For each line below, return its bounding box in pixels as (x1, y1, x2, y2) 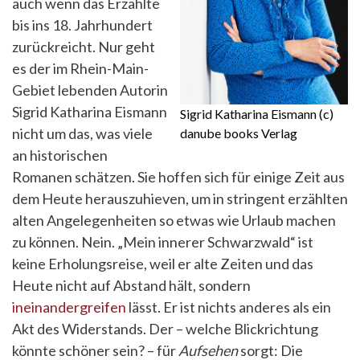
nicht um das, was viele (12, 125, 153, 142)
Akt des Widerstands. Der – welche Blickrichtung (12, 320, 318, 337)
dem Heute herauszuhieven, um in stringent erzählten (12, 190, 348, 207)
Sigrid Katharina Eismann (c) (180, 106, 333, 121)
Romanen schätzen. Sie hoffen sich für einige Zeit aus (12, 168, 345, 186)
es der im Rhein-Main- (12, 59, 149, 77)
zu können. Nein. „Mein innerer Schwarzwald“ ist (12, 233, 313, 251)
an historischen (12, 146, 108, 164)
